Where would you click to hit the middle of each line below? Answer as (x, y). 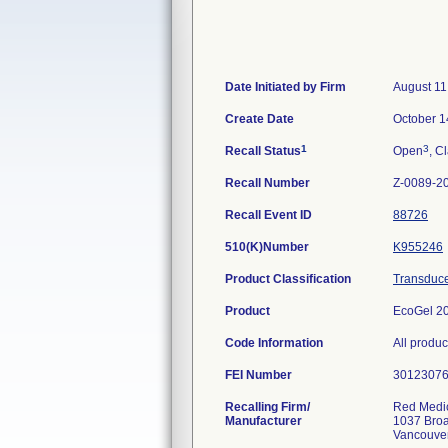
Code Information (274, 343)
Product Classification (288, 279)
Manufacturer (263, 421)
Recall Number (267, 183)
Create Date (259, 119)
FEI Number (258, 375)
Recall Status (263, 151)
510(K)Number (267, 247)
